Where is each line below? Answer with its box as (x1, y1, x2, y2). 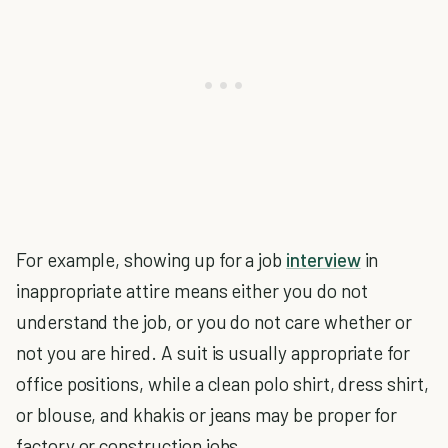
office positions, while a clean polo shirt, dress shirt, (16, 372, 429, 395)
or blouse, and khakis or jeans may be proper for (16, 403, 398, 426)
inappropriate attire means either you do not (16, 279, 368, 302)
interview (286, 248, 361, 271)
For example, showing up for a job (16, 248, 287, 271)
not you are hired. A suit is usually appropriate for (16, 341, 411, 364)
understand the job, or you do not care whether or (16, 310, 413, 333)
